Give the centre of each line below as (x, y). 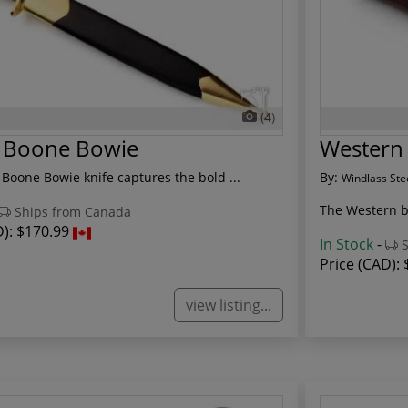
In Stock (347, 245)
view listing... (229, 305)
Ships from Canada (71, 212)
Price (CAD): (362, 265)
